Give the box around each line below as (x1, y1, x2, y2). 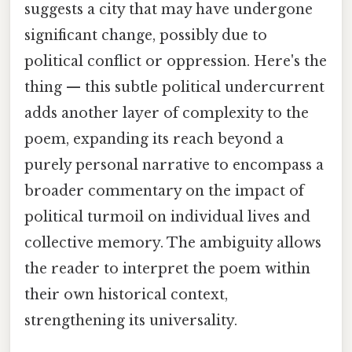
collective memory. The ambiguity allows (24, 234, 321, 252)
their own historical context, (24, 286, 228, 304)
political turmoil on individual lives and (24, 208, 310, 226)
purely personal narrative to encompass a (24, 156, 324, 174)
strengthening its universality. (24, 312, 237, 330)
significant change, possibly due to (24, 27, 267, 45)
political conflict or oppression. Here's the (24, 53, 327, 71)
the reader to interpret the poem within (24, 260, 310, 278)
